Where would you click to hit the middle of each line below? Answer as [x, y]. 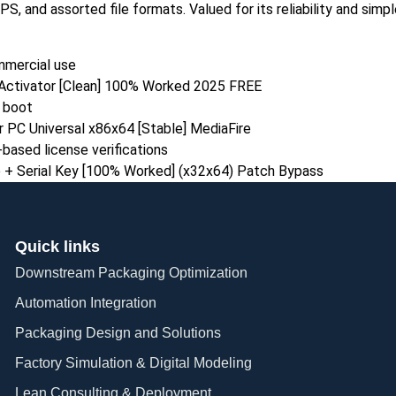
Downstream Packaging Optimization [132, 272]
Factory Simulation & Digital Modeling [134, 362]
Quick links [58, 246]
